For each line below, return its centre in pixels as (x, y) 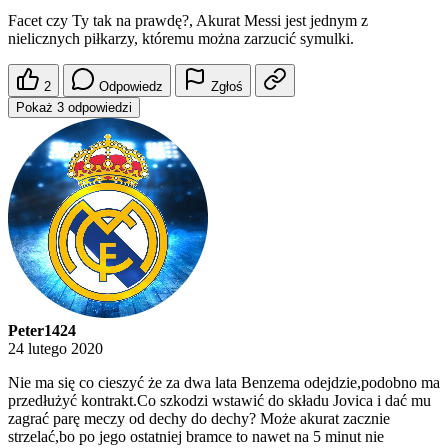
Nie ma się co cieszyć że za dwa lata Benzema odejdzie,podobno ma (224, 383)
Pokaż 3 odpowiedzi (74, 108)
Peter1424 (42, 331)
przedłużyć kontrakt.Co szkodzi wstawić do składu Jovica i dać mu (219, 401)
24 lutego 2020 (55, 349)
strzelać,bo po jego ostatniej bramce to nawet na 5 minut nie (196, 437)
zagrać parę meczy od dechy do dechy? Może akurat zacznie (199, 419)
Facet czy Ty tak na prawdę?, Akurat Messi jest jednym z (188, 21)
